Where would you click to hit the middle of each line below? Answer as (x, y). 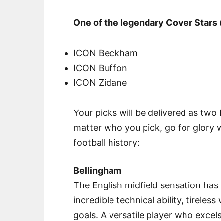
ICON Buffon (101, 68)
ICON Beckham (106, 53)
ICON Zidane (100, 82)
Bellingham (98, 171)
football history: (107, 143)
